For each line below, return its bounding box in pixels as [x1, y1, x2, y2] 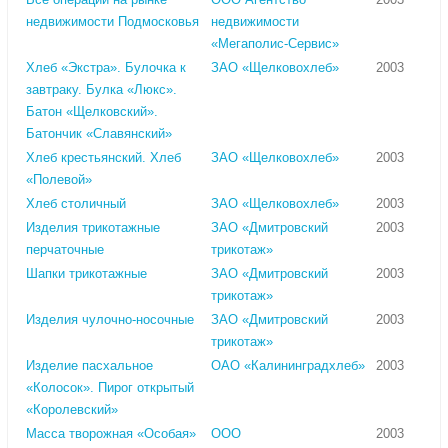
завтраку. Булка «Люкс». [26, 82, 177, 98]
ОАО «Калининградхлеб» [211, 358, 365, 374]
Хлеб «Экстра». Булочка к [26, 60, 186, 76]
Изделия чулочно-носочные [26, 312, 194, 328]
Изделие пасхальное [26, 358, 153, 374]
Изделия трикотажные [26, 220, 160, 236]
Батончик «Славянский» [26, 126, 172, 142]
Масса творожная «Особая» [26, 426, 196, 442]
